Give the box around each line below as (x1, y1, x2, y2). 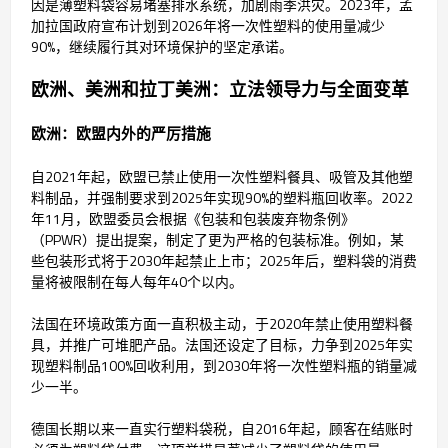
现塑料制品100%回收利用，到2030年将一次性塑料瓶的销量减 (31, 355, 417, 377)
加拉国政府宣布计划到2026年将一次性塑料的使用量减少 (31, 15, 385, 37)
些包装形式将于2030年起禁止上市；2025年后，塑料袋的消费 (31, 250, 417, 272)
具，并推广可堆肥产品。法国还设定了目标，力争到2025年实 (31, 334, 413, 356)
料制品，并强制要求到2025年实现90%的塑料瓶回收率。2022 (31, 187, 413, 209)
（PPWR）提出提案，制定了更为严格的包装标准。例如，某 (31, 229, 404, 251)
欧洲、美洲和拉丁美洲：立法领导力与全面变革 (31, 76, 409, 104)
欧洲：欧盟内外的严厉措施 (31, 122, 211, 146)
